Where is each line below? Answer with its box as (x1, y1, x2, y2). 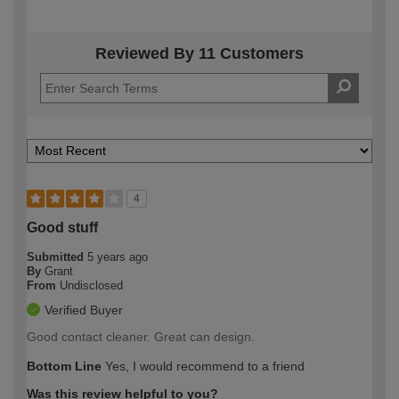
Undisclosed (60, 278, 123, 292)
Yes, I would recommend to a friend (102, 358, 305, 373)
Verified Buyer (45, 302, 123, 317)
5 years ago (87, 249, 148, 264)
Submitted (27, 249, 87, 264)
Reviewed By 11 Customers (95, 44, 304, 62)
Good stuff (27, 219, 98, 235)
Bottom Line (27, 358, 102, 373)
